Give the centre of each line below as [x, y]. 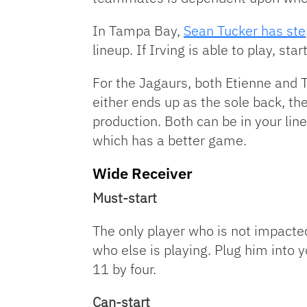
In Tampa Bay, [138, 30]
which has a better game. [170, 140]
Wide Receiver [143, 173]
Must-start [125, 198]
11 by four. [124, 269]
